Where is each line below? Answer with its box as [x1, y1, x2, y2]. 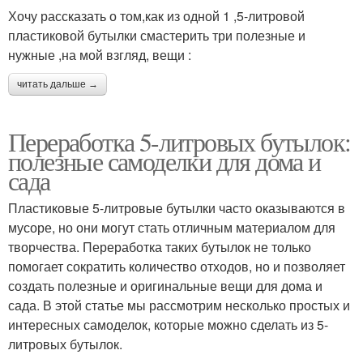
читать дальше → [17, 79, 98, 91]
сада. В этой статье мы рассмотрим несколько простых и [8, 296, 350, 315]
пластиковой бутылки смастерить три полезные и [8, 26, 305, 45]
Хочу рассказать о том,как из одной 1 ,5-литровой [8, 6, 305, 26]
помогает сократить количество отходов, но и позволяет [8, 257, 345, 276]
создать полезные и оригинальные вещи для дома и [8, 276, 322, 296]
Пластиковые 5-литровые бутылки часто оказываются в [8, 199, 345, 218]
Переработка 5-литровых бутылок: [8, 124, 351, 160]
